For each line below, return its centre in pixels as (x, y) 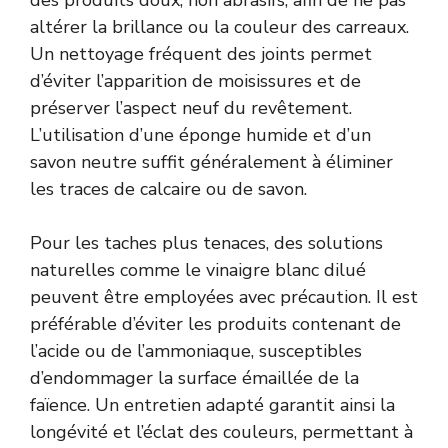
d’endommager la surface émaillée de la (194, 377)
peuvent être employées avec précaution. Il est (224, 296)
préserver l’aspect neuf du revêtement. (191, 107)
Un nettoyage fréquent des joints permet (201, 53)
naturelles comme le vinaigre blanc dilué (198, 269)
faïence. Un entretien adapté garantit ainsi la (212, 404)
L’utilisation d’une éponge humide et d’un (200, 134)
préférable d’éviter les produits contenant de (215, 323)
